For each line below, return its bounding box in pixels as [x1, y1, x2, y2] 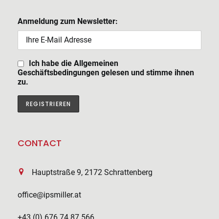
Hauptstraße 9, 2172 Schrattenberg [30, 168, 153, 177]
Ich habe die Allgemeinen [29, 59, 118, 68]
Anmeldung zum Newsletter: [18, 17, 118, 26]
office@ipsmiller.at [18, 190, 81, 199]
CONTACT [18, 137, 62, 149]
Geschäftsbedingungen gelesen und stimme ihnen [18, 68, 194, 77]
